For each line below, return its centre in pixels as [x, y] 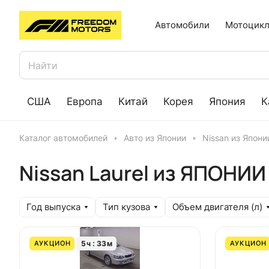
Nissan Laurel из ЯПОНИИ [143, 173]
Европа [85, 101]
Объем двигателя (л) [217, 207]
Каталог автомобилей [63, 138]
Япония [227, 101]
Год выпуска [53, 207]
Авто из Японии [155, 138]
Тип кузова [126, 207]
